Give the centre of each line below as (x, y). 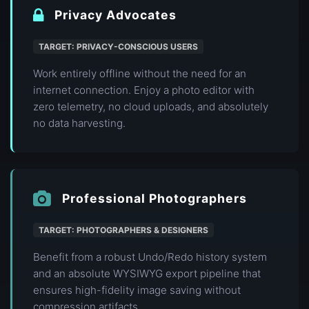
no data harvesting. (79, 123)
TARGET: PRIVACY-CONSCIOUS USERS (118, 47)
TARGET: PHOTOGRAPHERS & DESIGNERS (123, 230)
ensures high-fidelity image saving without (137, 290)
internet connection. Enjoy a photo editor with (144, 90)
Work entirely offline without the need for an (140, 74)
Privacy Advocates (116, 15)
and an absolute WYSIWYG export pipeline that (147, 274)
